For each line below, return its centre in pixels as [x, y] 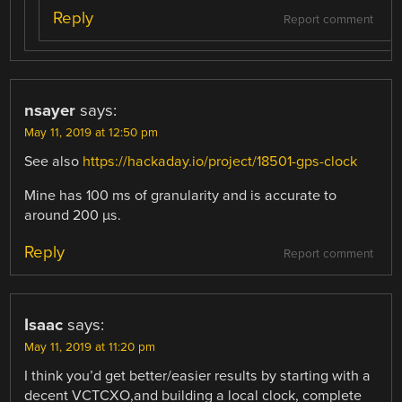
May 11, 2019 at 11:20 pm [90, 348]
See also [54, 161]
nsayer [50, 110]
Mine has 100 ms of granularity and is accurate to [181, 195]
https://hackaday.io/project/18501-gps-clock [220, 161]
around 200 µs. [73, 215]
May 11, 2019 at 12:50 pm [92, 132]
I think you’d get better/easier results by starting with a [198, 376]
